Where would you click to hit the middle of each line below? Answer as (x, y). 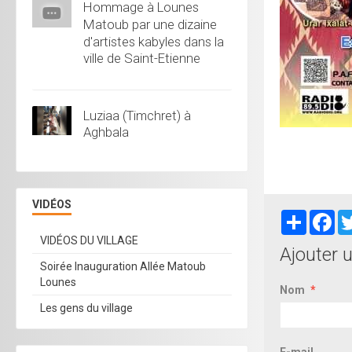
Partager (328, 216)
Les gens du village (86, 308)
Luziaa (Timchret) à (137, 115)
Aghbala (106, 132)
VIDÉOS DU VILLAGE (89, 240)
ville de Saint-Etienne (142, 58)
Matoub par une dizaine (150, 24)
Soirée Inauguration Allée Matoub (123, 266)
